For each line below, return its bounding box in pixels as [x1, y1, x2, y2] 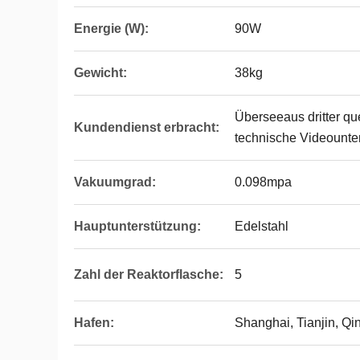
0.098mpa [235, 175, 292, 189]
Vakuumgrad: [74, 175, 156, 189]
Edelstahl [235, 219, 288, 233]
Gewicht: [74, 66, 127, 80]
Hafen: [74, 316, 114, 329]
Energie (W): [74, 22, 149, 35]
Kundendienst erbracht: [74, 121, 219, 134]
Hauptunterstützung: [74, 219, 201, 233]
